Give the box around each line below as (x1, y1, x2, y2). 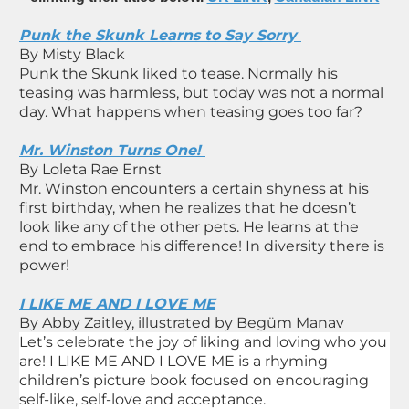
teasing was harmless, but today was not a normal (19, 84, 383, 101)
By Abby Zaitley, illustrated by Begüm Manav (19, 314, 344, 331)
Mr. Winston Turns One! (19, 142, 205, 159)
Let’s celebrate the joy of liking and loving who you (19, 333, 387, 351)
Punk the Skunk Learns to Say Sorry (19, 26, 301, 44)
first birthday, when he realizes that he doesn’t (19, 199, 357, 216)
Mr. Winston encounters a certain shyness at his (19, 180, 369, 197)
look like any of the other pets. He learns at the (19, 218, 359, 236)
